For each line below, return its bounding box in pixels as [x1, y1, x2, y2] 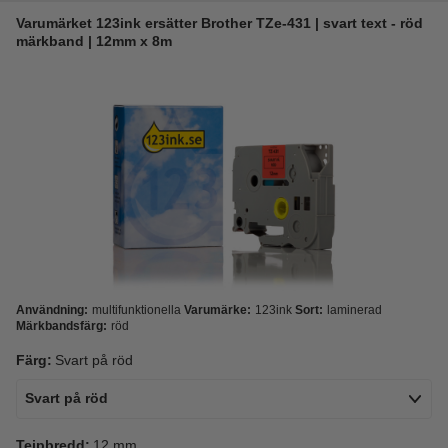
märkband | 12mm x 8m [16, 33, 172, 49]
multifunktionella [92, 303, 181, 317]
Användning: [16, 303, 88, 317]
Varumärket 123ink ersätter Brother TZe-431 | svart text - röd [16, 15, 423, 31]
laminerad [327, 303, 382, 317]
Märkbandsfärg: [16, 319, 107, 333]
